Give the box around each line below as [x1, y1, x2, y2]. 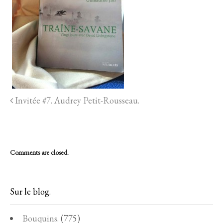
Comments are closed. [10, 148, 69, 157]
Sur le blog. [10, 186, 51, 198]
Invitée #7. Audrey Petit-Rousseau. [13, 95, 139, 107]
